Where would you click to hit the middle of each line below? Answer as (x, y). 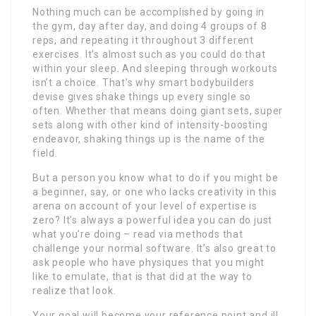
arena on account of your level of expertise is (145, 206)
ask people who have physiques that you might (149, 262)
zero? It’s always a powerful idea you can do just (153, 220)
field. (45, 153)
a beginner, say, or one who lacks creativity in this (155, 192)
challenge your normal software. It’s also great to (154, 248)
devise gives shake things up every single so (142, 96)
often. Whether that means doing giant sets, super (158, 110)
